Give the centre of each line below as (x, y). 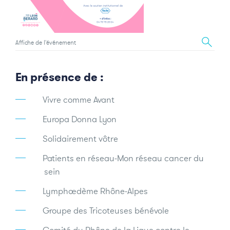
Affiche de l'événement (46, 43)
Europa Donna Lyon (80, 119)
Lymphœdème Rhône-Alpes (95, 191)
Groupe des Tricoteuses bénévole (106, 211)
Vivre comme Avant (79, 100)
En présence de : (60, 77)
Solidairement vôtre (80, 139)
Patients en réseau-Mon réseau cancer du (123, 158)
